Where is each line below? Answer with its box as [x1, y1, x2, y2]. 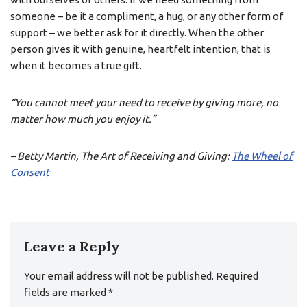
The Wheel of [232, 150, 293, 162]
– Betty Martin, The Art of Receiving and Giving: [10, 150, 232, 162]
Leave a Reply [24, 238, 120, 256]
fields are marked [24, 286, 108, 299]
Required [216, 270, 258, 282]
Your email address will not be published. [24, 270, 214, 282]
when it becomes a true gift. [10, 60, 142, 72]
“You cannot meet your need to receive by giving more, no [10, 97, 278, 109]
